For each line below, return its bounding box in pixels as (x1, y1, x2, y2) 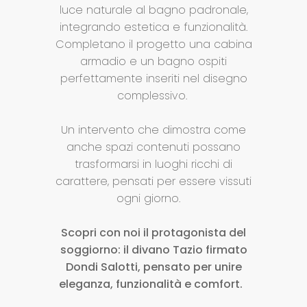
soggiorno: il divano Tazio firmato (60, 242, 247, 258)
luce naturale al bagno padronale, (59, 2, 248, 19)
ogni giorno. (116, 191, 191, 207)
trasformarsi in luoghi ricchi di (75, 156, 232, 173)
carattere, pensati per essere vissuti (56, 173, 251, 190)
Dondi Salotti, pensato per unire (65, 259, 242, 275)
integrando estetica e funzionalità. (60, 19, 247, 36)
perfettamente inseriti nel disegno (60, 71, 247, 87)
